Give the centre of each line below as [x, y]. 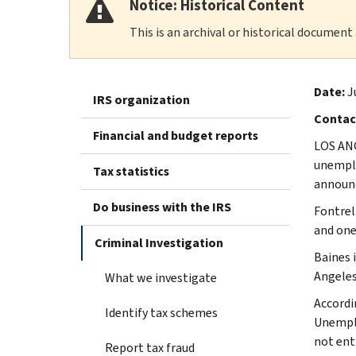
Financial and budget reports [176, 135]
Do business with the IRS [162, 207]
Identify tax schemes [161, 312]
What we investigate [161, 277]
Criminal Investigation [159, 242]
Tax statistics [131, 171]
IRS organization [141, 99]
